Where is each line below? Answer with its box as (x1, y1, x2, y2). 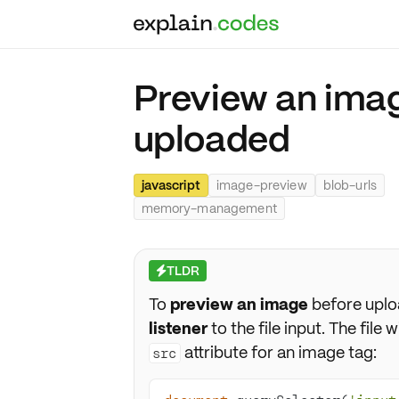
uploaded (133, 116, 290, 162)
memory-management (141, 199, 277, 216)
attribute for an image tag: (181, 342, 378, 362)
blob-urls (322, 176, 377, 193)
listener (148, 318, 208, 338)
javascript (141, 176, 200, 193)
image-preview (216, 176, 307, 193)
